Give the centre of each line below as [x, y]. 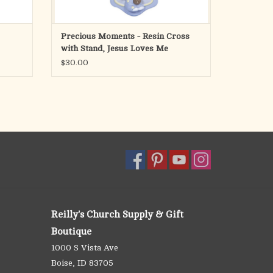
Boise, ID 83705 [82, 263]
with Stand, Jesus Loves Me [114, 49]
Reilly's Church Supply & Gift [117, 215]
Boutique [71, 232]
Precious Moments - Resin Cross [125, 37]
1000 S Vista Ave [84, 248]
